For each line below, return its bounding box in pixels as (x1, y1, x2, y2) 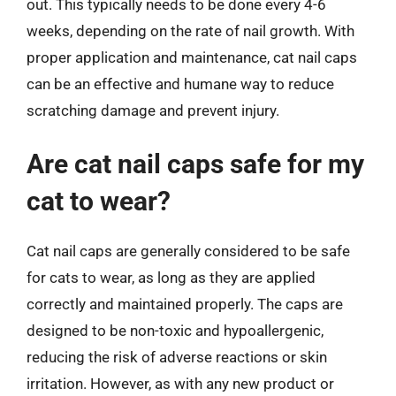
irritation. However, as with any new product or (27, 375, 334, 392)
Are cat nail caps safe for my (27, 148, 364, 179)
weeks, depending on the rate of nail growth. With (27, 21, 354, 40)
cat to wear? (27, 186, 171, 217)
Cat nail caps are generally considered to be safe (27, 242, 350, 260)
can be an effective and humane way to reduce (27, 74, 334, 93)
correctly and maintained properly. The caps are (27, 295, 343, 313)
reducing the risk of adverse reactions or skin (27, 348, 327, 366)
